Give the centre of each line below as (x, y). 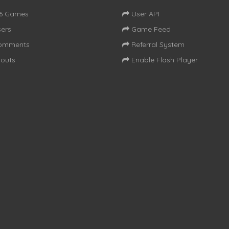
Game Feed (150, 29)
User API (144, 14)
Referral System (157, 44)
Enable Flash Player (164, 60)
